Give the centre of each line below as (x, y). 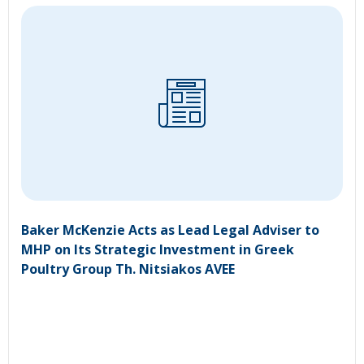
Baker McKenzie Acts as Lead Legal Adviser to (170, 230)
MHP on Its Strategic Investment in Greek (158, 250)
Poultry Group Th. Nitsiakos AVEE (128, 269)
